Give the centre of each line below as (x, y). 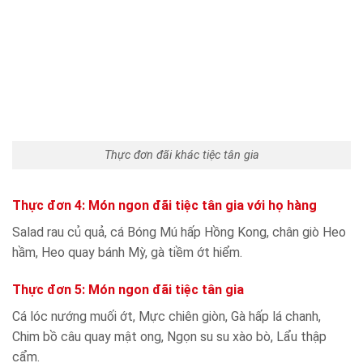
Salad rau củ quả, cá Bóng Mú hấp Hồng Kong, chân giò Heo (179, 232)
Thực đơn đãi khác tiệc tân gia (181, 156)
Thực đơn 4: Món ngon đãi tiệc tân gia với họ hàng (164, 205)
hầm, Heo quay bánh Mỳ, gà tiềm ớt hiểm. (127, 252)
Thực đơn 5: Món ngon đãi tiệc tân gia (128, 289)
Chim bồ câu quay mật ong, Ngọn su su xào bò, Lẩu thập (169, 336)
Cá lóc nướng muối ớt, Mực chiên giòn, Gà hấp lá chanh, (167, 316)
